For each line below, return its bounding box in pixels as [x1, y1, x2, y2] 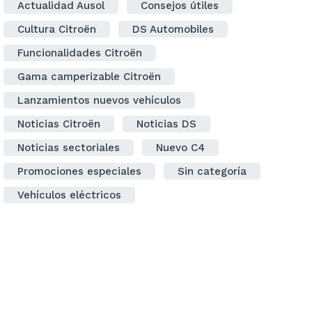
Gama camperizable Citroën [17, 70, 161, 83]
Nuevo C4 [156, 141, 205, 154]
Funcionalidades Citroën [17, 47, 142, 59]
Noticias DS [136, 118, 196, 130]
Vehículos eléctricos [17, 189, 121, 201]
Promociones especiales [17, 165, 141, 178]
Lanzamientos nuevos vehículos [17, 94, 181, 107]
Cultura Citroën [17, 23, 96, 36]
